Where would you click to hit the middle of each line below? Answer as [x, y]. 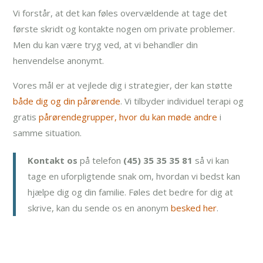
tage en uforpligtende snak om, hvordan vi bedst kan [134, 176]
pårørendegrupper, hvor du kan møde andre [128, 117]
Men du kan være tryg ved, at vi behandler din [106, 45]
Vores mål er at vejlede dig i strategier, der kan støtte [123, 85]
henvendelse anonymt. [59, 61]
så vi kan [211, 161]
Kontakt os [53, 161]
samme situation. [48, 133]
